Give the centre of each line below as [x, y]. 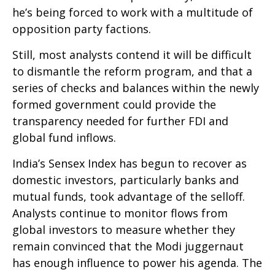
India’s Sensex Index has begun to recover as [130, 163]
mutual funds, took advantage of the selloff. [129, 196]
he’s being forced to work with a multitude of [133, 12]
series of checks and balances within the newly [136, 87]
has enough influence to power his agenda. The [137, 262]
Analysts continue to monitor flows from [120, 213]
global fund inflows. [64, 137]
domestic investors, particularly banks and [126, 180]
